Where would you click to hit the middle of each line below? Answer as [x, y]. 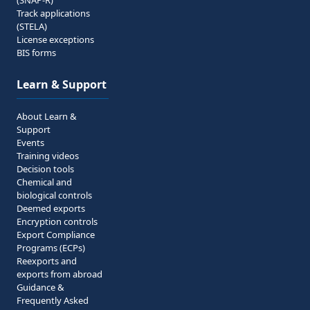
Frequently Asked [53, 300]
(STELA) [32, 26]
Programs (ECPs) [51, 248]
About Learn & [47, 116]
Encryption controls [57, 221]
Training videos [48, 156]
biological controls [54, 195]
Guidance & [40, 287]
